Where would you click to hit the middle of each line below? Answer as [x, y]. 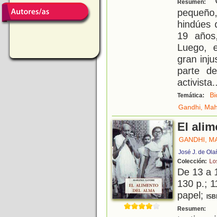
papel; [192, 195]
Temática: [192, 96]
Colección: [193, 162]
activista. [196, 82]
